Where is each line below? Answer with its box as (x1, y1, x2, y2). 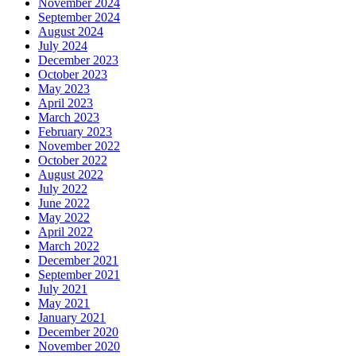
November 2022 (38, 139, 120, 153)
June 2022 (38, 196, 90, 211)
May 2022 (38, 211, 90, 225)
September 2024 (38, 10, 120, 25)
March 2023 (38, 110, 99, 125)
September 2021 (38, 268, 120, 282)
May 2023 (38, 82, 90, 96)
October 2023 (38, 68, 107, 82)
